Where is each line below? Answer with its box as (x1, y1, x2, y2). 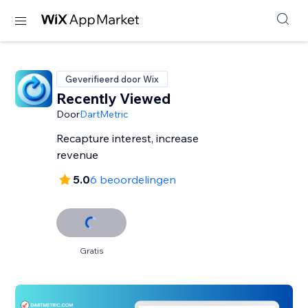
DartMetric (80, 108, 129, 120)
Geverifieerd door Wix (65, 74, 159, 85)
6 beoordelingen (90, 173, 177, 186)
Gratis (79, 245, 104, 256)
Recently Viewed (56, 89, 171, 107)
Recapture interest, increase (56, 131, 199, 145)
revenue (56, 148, 99, 162)
